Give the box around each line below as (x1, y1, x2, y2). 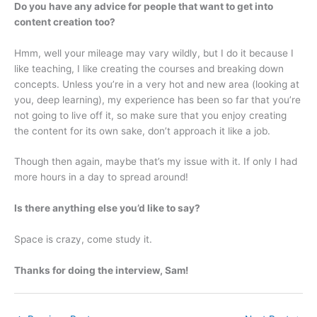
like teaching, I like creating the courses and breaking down (14, 62, 284, 74)
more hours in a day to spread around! (14, 171, 188, 183)
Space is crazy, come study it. (14, 234, 152, 246)
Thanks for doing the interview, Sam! (14, 265, 188, 277)
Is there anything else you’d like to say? (14, 202, 200, 214)
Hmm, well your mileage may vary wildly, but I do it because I (14, 47, 294, 59)
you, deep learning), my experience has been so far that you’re (14, 93, 301, 105)
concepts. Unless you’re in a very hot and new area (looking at (14, 78, 299, 90)
